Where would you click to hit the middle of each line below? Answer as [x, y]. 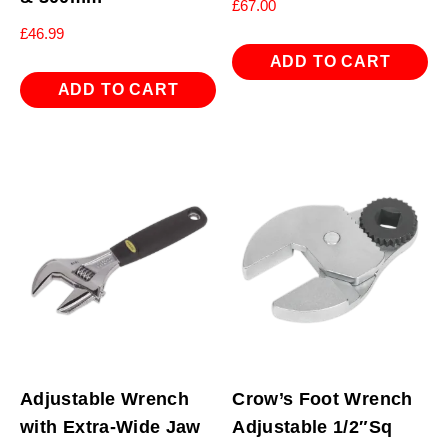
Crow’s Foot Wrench [322, 398]
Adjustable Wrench [105, 398]
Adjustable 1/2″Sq [312, 426]
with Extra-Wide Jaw [110, 426]
